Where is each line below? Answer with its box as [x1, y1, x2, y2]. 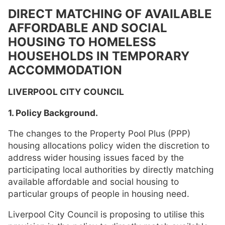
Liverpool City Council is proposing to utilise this [8, 209, 204, 220]
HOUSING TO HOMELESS [8, 35, 156, 50]
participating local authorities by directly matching [8, 164, 214, 175]
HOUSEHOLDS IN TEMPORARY [8, 49, 189, 64]
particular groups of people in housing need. [8, 188, 189, 199]
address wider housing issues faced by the [8, 152, 184, 163]
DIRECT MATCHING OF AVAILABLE [8, 7, 212, 22]
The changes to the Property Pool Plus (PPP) [8, 128, 190, 139]
